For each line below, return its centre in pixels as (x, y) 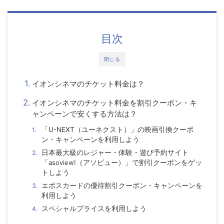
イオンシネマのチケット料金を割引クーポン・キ (114, 102)
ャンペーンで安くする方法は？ (84, 113)
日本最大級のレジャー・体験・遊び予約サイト (115, 152)
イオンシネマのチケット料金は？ (88, 83)
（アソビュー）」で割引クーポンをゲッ (139, 162)
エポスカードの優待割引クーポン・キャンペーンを (122, 185)
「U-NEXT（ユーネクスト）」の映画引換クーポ (117, 129)
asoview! (62, 162)
